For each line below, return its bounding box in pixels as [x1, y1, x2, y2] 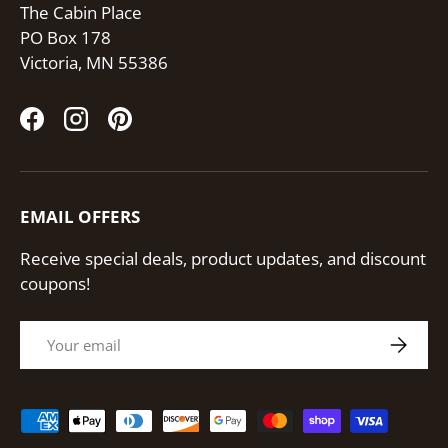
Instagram [74, 118, 154, 142]
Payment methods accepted [19, 409, 238, 433]
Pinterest [118, 118, 190, 142]
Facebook [30, 118, 106, 142]
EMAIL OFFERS [20, 204, 140, 228]
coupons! [20, 271, 90, 295]
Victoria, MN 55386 [20, 51, 168, 75]
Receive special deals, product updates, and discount [20, 246, 426, 270]
